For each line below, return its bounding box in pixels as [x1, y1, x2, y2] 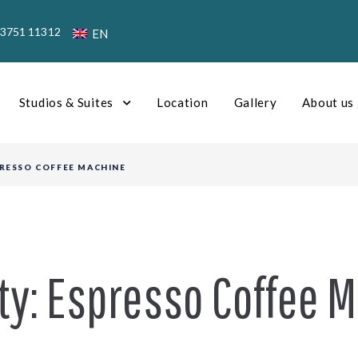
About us [302, 95, 355, 109]
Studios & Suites [18, 95, 113, 109]
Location [156, 95, 209, 109]
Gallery [233, 95, 277, 109]
